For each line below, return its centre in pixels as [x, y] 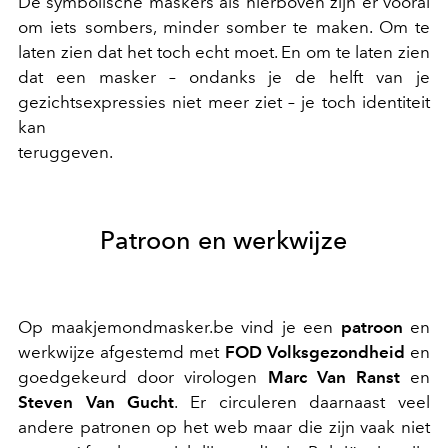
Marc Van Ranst [333, 377]
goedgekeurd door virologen [143, 377]
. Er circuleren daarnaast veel [302, 402]
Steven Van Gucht [96, 402]
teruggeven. [65, 152]
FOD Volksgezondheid [314, 352]
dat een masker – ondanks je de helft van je [224, 77]
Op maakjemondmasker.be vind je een [179, 327]
